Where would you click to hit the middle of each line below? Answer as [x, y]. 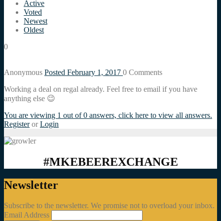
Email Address [28, 215]
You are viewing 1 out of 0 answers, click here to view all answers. [108, 115]
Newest [36, 21]
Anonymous [24, 72]
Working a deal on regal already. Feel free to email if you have [101, 89]
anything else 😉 [30, 98]
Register [17, 124]
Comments [145, 72]
